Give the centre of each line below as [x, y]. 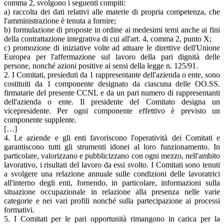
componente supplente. [40, 120]
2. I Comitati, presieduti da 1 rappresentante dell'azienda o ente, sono [112, 75]
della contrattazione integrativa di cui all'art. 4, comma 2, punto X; [108, 39]
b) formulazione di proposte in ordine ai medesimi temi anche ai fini [112, 30]
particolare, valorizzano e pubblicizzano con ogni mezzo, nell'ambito [112, 156]
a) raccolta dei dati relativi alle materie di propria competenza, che [112, 12]
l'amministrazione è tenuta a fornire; [60, 21]
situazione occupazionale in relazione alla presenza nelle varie [112, 192]
